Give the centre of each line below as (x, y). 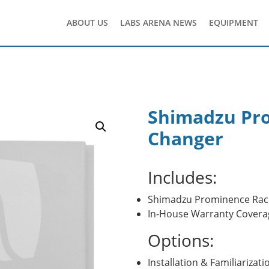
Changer (185, 138)
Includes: (182, 177)
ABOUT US (87, 23)
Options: (180, 240)
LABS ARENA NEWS (159, 23)
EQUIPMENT (234, 23)
